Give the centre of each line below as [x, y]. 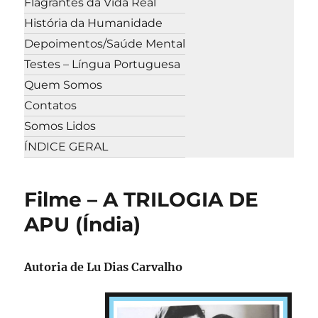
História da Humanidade [94, 23]
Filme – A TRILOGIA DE [142, 199]
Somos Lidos [60, 126]
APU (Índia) [83, 224]
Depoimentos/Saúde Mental [105, 44]
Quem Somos [64, 85]
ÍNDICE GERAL [66, 147]
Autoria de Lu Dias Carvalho [104, 267]
